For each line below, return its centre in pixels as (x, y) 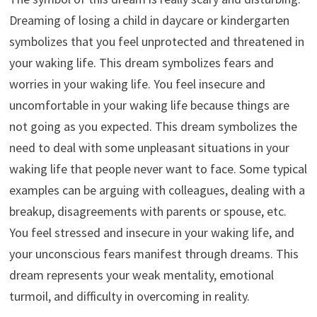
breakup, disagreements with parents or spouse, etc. (148, 212)
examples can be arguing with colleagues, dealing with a (157, 190)
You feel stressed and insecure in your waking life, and (151, 233)
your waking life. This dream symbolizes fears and (141, 63)
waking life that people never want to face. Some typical (158, 169)
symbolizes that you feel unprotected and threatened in (156, 42)
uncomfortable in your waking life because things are (149, 105)
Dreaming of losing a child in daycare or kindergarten (149, 21)
